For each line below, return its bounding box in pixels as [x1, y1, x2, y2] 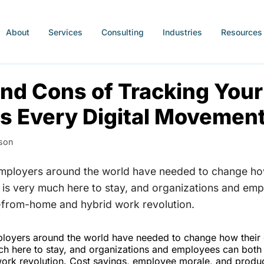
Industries [162, 27, 202, 37]
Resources [220, 27, 262, 37]
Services [48, 27, 82, 37]
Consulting [101, 27, 144, 37]
